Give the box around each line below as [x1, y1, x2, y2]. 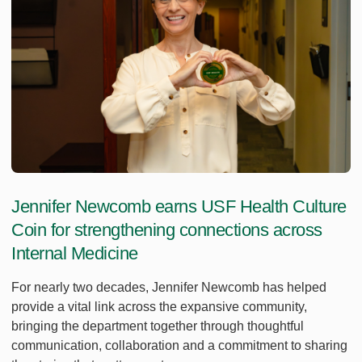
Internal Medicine [11, 243, 138, 264]
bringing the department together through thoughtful [11, 319, 304, 334]
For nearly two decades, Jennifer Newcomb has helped [11, 280, 326, 295]
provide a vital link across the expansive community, [11, 300, 307, 314]
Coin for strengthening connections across [11, 220, 322, 241]
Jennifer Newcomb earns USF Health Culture [11, 196, 347, 217]
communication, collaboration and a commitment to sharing [11, 339, 347, 353]
